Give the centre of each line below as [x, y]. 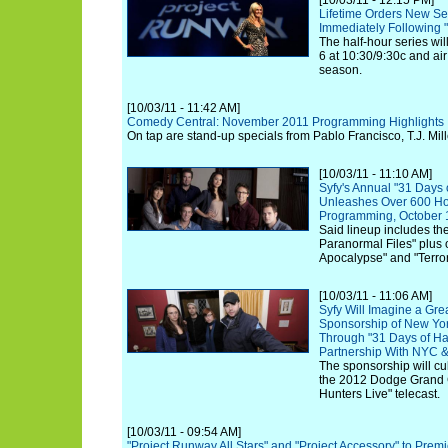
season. [340, 70]
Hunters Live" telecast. [379, 394]
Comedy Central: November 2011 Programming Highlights [285, 122]
